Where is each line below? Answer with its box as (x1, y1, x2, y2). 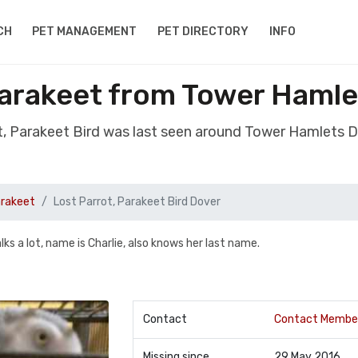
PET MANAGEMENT (32, 25, 137, 38)
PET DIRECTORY (157, 25, 249, 38)
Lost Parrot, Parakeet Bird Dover (54, 195, 221, 209)
